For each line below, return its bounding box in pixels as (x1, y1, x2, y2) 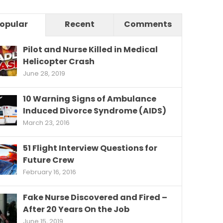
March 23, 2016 (23, 118, 70, 128)
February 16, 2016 (23, 167, 76, 177)
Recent (64, 18, 95, 30)
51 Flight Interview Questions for (23, 142, 157, 154)
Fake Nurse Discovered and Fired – (23, 192, 167, 204)
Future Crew (23, 154, 74, 166)
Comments (123, 18, 172, 30)
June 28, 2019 (23, 69, 65, 79)
